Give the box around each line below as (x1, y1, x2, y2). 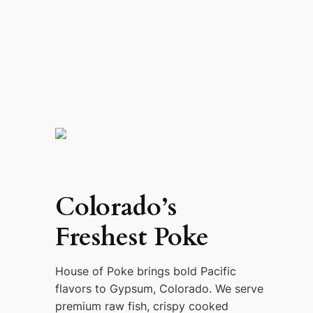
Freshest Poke (54, 220, 209, 255)
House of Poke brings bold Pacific (54, 264, 236, 279)
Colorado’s (54, 190, 177, 225)
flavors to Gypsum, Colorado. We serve (54, 282, 263, 296)
